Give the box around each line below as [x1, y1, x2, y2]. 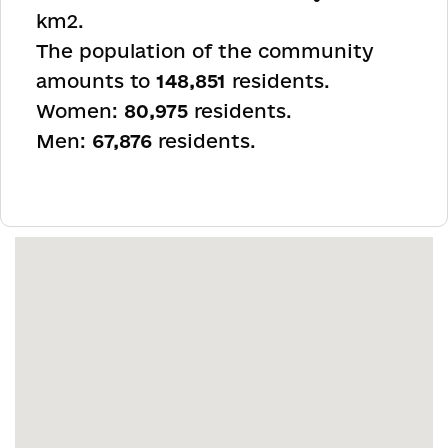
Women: [36, 100, 124, 122]
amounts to [36, 70, 156, 92]
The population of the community [36, 40, 374, 62]
